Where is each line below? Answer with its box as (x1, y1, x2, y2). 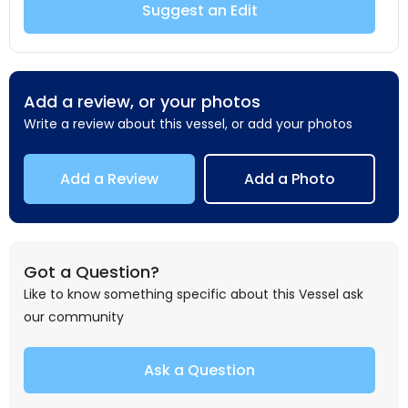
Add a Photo (244, 168, 335, 189)
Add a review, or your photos (24, 89, 260, 113)
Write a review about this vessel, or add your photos (24, 114, 352, 133)
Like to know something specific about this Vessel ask (24, 284, 363, 303)
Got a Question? (24, 260, 159, 283)
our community (24, 307, 124, 326)
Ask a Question (144, 359, 255, 381)
